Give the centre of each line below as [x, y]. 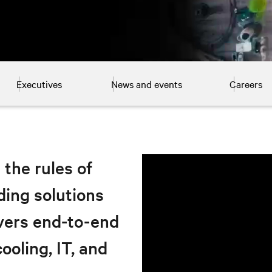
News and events [147, 84]
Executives [39, 84]
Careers [246, 84]
